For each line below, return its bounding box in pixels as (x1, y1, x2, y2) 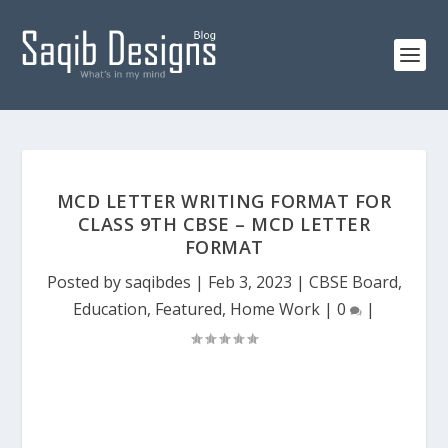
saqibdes (124, 271, 191, 293)
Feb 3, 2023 (207, 271, 292, 293)
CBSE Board (308, 271, 398, 293)
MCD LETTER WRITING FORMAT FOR (56, 189, 392, 213)
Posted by (46, 271, 125, 293)
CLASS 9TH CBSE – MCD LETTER (77, 212, 371, 236)
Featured (155, 298, 222, 320)
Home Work (230, 298, 320, 320)
